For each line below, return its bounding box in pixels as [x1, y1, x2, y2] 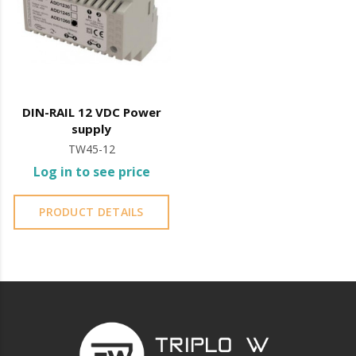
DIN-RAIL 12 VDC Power [21, 104, 161, 121]
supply [72, 121, 111, 137]
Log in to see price [33, 163, 150, 181]
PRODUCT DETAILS [39, 204, 144, 220]
